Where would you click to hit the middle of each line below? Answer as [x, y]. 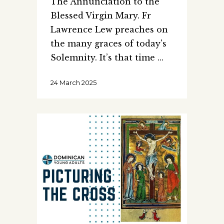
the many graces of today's [108, 43]
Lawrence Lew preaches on [109, 29]
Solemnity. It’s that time [104, 57]
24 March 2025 [73, 82]
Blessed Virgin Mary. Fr [101, 15]
